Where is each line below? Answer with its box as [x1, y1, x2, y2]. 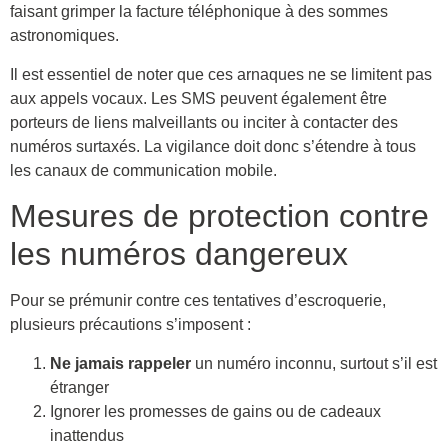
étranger [50, 378, 109, 396]
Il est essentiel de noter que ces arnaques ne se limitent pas [10, 65, 432, 83]
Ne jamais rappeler [50, 354, 191, 372]
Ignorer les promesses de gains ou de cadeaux [50, 402, 381, 420]
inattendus [50, 426, 124, 444]
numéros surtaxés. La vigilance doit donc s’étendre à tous [10, 137, 416, 155]
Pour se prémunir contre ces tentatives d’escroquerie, [10, 292, 386, 310]
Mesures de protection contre [10, 198, 429, 235]
